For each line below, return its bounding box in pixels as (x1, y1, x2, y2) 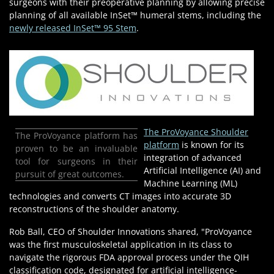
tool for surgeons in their (15, 155, 138, 167)
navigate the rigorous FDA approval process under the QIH (9, 251, 249, 263)
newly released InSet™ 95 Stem (9, 21, 136, 34)
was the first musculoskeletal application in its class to (9, 238, 232, 250)
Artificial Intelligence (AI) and (144, 164, 261, 176)
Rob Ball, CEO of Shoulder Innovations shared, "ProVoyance (9, 225, 252, 237)
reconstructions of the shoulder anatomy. (9, 202, 179, 215)
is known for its (179, 138, 244, 150)
